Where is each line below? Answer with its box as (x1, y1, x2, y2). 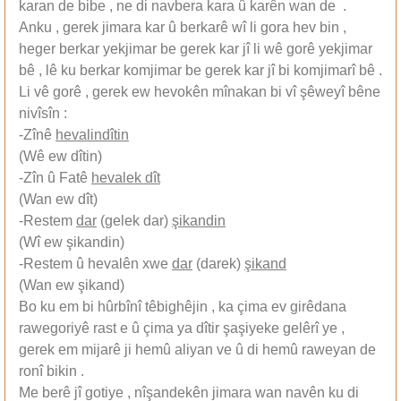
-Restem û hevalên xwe (19, 256, 172, 272)
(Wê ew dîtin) (19, 149, 102, 165)
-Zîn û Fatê (19, 170, 91, 186)
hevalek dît (91, 170, 160, 186)
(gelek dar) (97, 213, 172, 229)
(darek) (192, 256, 244, 272)
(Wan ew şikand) (19, 277, 124, 294)
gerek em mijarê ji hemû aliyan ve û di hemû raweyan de (19, 342, 376, 358)
